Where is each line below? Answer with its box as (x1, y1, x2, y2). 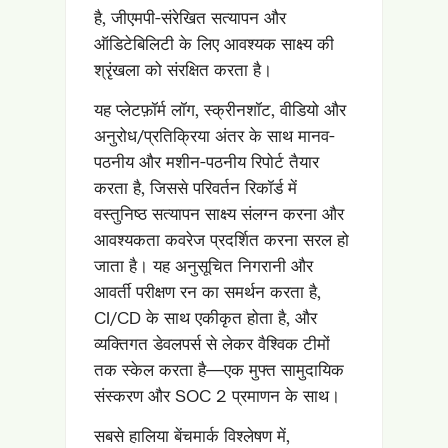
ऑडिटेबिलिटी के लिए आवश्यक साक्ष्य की (94, 33, 334, 54)
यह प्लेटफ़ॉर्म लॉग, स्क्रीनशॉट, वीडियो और (94, 99, 346, 120)
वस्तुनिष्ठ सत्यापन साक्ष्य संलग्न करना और (94, 203, 344, 224)
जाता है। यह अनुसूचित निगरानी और (94, 255, 313, 276)
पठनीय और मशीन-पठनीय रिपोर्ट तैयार (94, 151, 319, 172)
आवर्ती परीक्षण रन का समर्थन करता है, (94, 281, 321, 302)
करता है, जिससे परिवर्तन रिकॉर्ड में (94, 177, 297, 198)
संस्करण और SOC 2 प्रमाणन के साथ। (94, 385, 340, 406)
